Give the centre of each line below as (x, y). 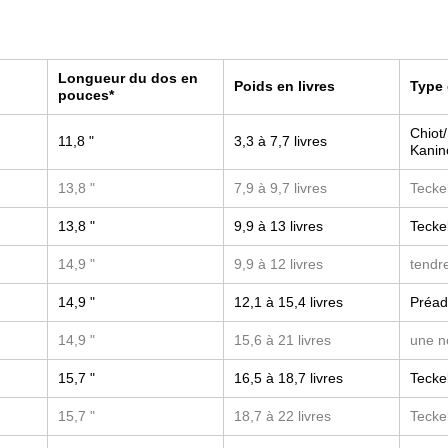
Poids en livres (284, 86)
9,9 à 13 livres (278, 226)
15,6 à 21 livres (282, 340)
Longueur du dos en (127, 78)
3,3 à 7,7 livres (280, 141)
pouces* (85, 95)
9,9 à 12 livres (278, 264)
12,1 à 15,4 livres (288, 302)
